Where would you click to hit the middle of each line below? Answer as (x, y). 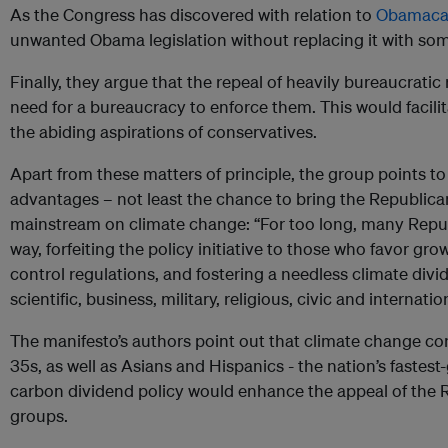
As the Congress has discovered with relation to (193, 15)
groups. (39, 416)
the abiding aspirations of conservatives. (163, 132)
